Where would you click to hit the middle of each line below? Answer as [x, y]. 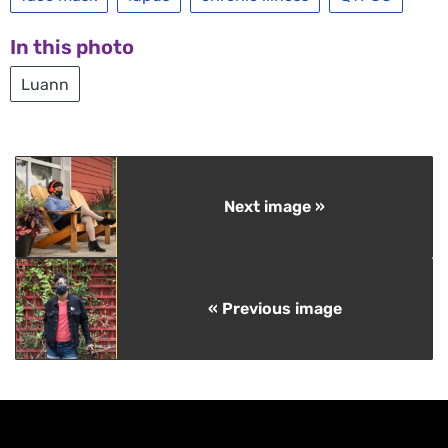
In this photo [72, 46]
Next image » [274, 206]
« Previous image [274, 308]
